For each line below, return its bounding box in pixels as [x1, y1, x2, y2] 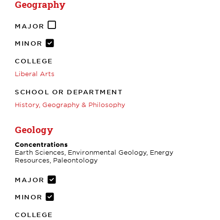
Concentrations [15, 140, 68, 148]
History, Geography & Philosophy [15, 100, 125, 109]
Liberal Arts [15, 69, 55, 78]
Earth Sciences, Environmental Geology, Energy [15, 148, 173, 156]
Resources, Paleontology [15, 156, 98, 164]
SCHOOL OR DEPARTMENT [15, 87, 123, 96]
